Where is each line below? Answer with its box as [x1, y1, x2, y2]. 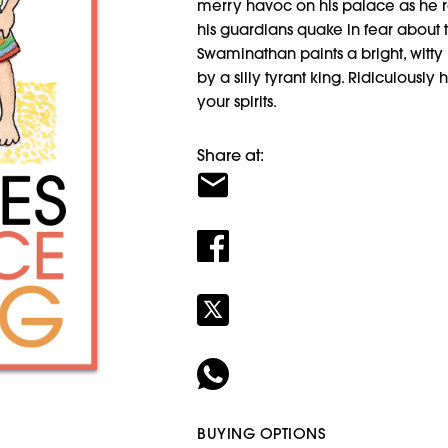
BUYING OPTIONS [197, 423, 326, 443]
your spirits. [197, 92, 278, 111]
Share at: [197, 145, 265, 165]
